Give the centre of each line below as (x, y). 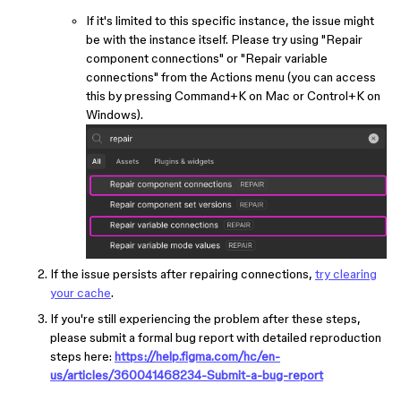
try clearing (346, 274)
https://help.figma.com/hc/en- (197, 357)
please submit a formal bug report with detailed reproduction (216, 338)
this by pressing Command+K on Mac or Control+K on (233, 95)
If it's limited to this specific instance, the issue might (230, 20)
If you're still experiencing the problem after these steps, (205, 319)
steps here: (82, 357)
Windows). (115, 114)
